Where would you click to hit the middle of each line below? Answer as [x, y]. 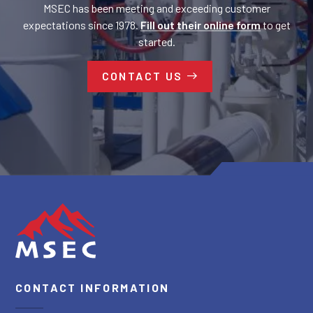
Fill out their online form [200, 24]
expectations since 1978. [81, 24]
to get [275, 24]
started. [156, 41]
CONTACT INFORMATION [93, 288]
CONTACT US [142, 75]
